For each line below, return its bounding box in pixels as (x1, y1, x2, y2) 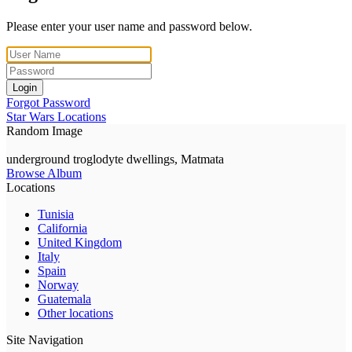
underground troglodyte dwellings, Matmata (6, 152, 224, 166)
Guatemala (38, 291, 91, 306)
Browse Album (6, 166, 82, 180)
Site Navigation (6, 332, 83, 346)
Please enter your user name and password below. (6, 19, 252, 33)
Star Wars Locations (6, 109, 106, 123)
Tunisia (38, 207, 74, 221)
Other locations (38, 306, 113, 320)
